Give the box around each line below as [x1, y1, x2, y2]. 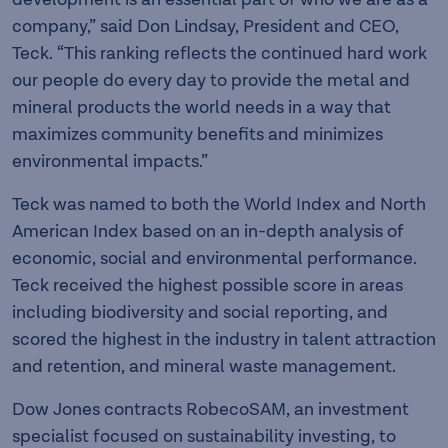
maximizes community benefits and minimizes [12, 124, 383, 145]
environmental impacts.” [12, 151, 208, 172]
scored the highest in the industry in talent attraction [12, 329, 436, 350]
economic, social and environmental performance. [12, 248, 417, 269]
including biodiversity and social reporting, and [12, 302, 388, 323]
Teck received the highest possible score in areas [12, 275, 403, 296]
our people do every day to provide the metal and [12, 70, 410, 91]
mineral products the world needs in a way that [12, 97, 391, 118]
